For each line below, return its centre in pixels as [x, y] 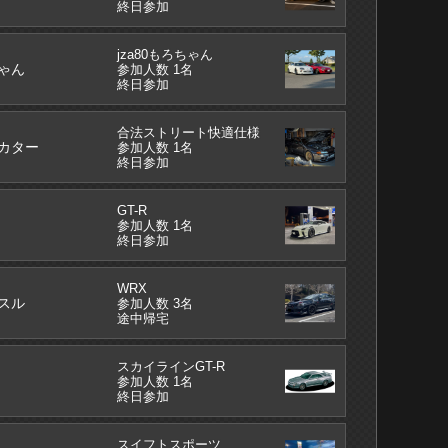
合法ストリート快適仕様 [189, 132]
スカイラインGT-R [171, 366]
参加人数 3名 [155, 303]
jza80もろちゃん [165, 54]
